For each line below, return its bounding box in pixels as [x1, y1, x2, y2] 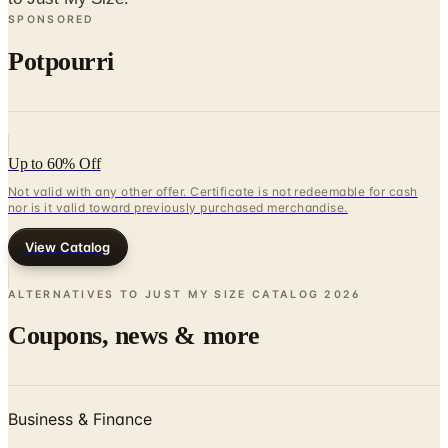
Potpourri [8, 47, 114, 77]
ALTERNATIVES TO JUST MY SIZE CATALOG [8, 287, 320, 301]
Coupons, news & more [8, 321, 260, 351]
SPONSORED [8, 13, 95, 27]
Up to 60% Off [8, 154, 101, 172]
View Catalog [25, 238, 111, 255]
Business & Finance [8, 408, 152, 429]
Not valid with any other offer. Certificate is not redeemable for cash [8, 183, 418, 199]
